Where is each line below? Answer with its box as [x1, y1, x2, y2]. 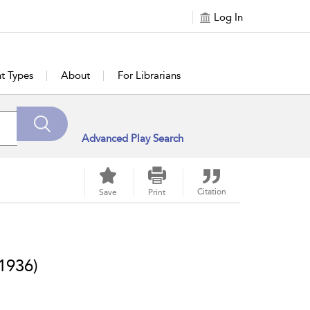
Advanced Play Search [81, 131, 183, 145]
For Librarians [118, 69, 181, 82]
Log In [214, 11, 243, 24]
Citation [197, 186, 226, 197]
